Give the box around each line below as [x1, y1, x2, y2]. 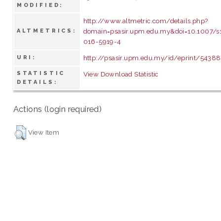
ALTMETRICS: [16, 27, 77, 34]
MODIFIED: [16, 1, 64, 8]
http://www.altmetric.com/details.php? [83, 16, 208, 25]
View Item [28, 128, 60, 136]
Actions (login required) [13, 104, 102, 114]
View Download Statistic [83, 70, 159, 78]
